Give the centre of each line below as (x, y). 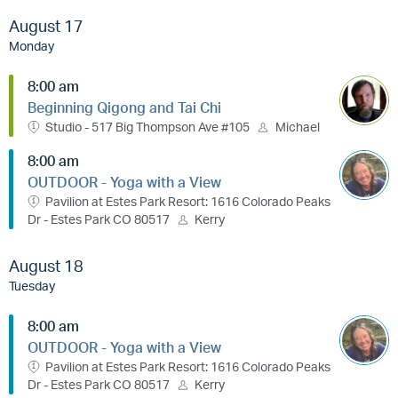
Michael (297, 126)
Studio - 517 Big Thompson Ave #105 (148, 126)
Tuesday (32, 285)
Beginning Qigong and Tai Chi (124, 107)
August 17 (46, 25)
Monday (32, 45)
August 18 (46, 265)
